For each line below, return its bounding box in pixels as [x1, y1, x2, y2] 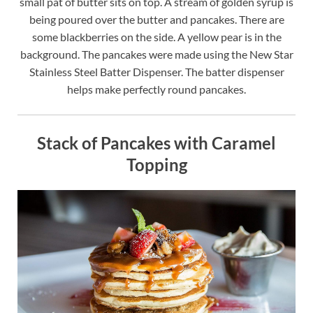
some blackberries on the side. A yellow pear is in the [31, 29, 282, 43]
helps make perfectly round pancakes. [67, 82, 246, 96]
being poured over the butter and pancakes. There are [29, 12, 284, 26]
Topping [126, 154, 187, 175]
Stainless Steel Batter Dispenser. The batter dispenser [29, 64, 284, 78]
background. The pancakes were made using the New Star [20, 47, 293, 61]
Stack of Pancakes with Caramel [37, 132, 276, 153]
